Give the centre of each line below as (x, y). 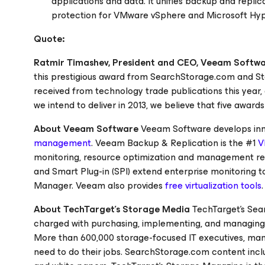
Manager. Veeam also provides (99, 185)
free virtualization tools (213, 185)
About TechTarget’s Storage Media (112, 209)
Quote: (49, 39)
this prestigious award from (92, 77)
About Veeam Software (86, 129)
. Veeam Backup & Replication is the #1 (174, 143)
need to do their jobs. (79, 252)
